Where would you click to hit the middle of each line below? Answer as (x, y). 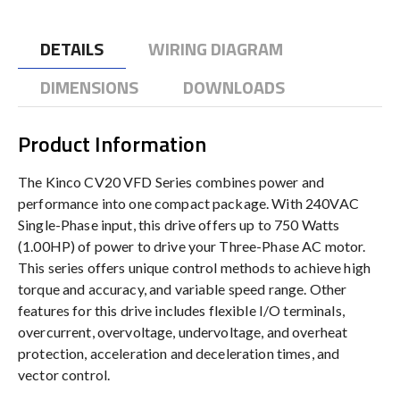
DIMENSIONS (89, 87)
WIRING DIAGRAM (216, 48)
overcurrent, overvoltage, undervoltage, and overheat (183, 331)
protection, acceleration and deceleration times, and (179, 353)
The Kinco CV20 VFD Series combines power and (171, 181)
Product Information (112, 143)
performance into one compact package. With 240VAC (188, 203)
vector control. (64, 374)
